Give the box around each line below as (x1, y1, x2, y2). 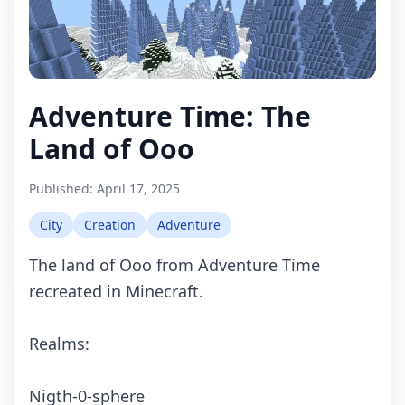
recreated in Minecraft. (29, 280, 203, 303)
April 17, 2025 (97, 180, 180, 198)
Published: (29, 180, 97, 198)
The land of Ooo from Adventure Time (29, 254, 320, 277)
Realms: (29, 333, 89, 355)
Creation (84, 216, 136, 234)
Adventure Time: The (29, 98, 311, 136)
